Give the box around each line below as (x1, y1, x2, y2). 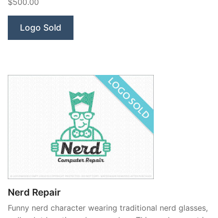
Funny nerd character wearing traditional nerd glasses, (8, 203, 208, 213)
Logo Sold (20, 22, 61, 33)
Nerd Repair (8, 186, 61, 198)
